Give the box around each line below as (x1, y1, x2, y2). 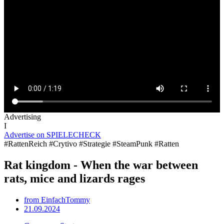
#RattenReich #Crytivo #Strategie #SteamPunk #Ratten (4, 139, 179, 148)
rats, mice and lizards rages (4, 171, 145, 185)
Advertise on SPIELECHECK (4, 130, 101, 139)
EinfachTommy (39, 195, 90, 204)
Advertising (4, 112, 41, 121)
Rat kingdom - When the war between (4, 158, 198, 171)
